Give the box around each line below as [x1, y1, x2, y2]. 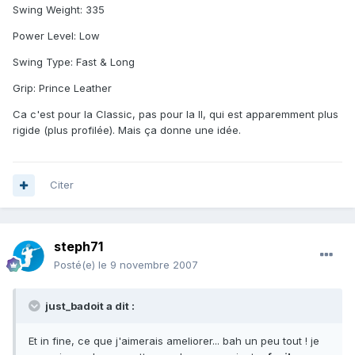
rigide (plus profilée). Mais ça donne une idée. [13, 124, 241, 137]
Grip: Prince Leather [13, 82, 112, 95]
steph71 [54, 239, 103, 255]
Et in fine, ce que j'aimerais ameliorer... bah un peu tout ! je [29, 334, 319, 348]
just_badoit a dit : [43, 300, 135, 313]
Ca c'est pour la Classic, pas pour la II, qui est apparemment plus [13, 108, 338, 121]
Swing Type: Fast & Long [13, 55, 135, 69]
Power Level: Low [13, 29, 100, 43]
